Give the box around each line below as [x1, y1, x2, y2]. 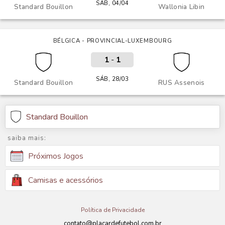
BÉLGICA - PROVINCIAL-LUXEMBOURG [53, 37, 172, 45]
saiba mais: [8, 134, 46, 143]
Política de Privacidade [80, 206, 145, 214]
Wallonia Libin [158, 2, 205, 12]
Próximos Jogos [28, 150, 83, 162]
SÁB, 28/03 [96, 75, 129, 83]
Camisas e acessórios [28, 174, 103, 186]
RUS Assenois [158, 78, 205, 87]
